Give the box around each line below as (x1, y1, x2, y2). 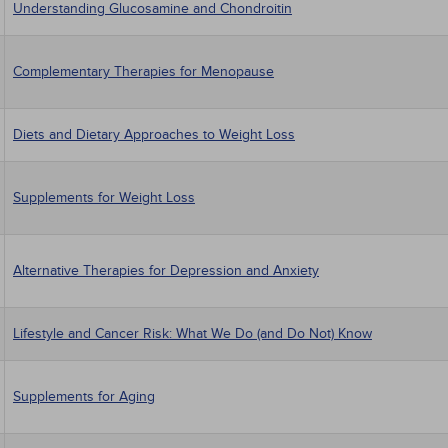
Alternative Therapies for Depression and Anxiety (13, 262, 319, 279)
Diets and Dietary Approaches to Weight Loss (13, 126, 295, 143)
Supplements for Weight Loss (13, 189, 195, 206)
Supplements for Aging (13, 388, 155, 405)
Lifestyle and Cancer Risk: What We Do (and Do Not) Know (13, 325, 372, 342)
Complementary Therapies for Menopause (13, 63, 274, 80)
